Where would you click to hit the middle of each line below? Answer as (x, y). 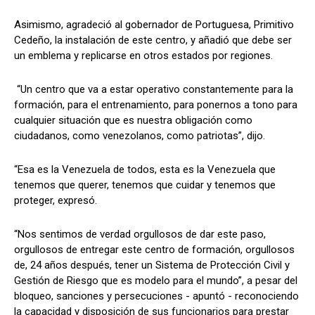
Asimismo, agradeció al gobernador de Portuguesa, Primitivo (154, 25)
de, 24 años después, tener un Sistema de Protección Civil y (152, 265)
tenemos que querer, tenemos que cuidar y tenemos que (145, 185)
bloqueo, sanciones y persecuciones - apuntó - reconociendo (156, 296)
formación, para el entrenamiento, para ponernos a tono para (156, 105)
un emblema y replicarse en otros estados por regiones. (143, 56)
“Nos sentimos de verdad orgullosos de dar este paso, (140, 234)
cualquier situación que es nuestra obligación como (133, 121)
